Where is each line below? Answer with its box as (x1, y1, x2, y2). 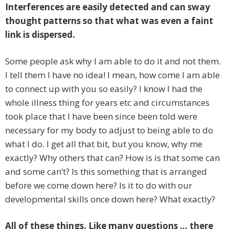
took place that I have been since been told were (5, 110, 197, 123)
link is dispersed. (5, 29, 75, 41)
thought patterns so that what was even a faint (5, 15, 213, 27)
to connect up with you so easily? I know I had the (5, 83, 202, 95)
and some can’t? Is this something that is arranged (5, 166, 207, 178)
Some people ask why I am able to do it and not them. (5, 55, 221, 67)
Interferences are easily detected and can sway (5, 1, 210, 13)
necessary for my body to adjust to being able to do (5, 124, 213, 136)
